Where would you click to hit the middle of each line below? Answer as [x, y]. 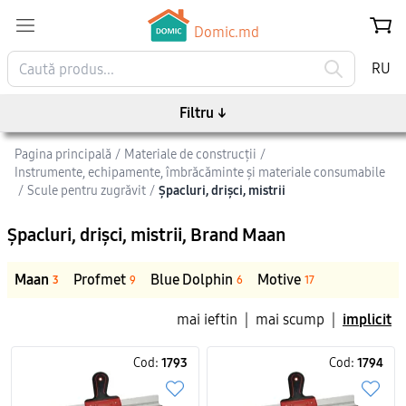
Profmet [100, 280]
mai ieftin [207, 319]
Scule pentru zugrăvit [87, 191]
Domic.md [226, 32]
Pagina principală [63, 155]
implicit [367, 319]
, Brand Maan [234, 235]
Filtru [197, 113]
